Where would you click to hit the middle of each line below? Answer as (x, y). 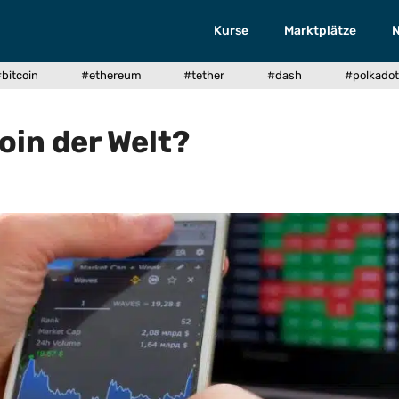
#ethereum (111, 75)
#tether (204, 75)
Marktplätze (321, 31)
